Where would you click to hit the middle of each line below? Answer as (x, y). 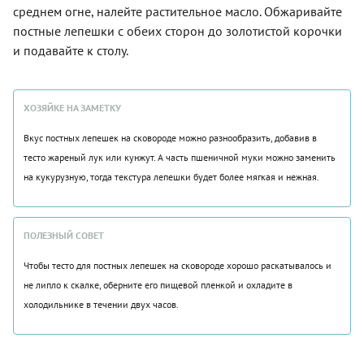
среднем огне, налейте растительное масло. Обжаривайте (178, 12)
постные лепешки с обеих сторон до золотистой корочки (178, 31)
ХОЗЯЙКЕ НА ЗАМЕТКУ (72, 108)
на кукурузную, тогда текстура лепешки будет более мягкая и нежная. (171, 177)
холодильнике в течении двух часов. (101, 305)
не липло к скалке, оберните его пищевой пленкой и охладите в (158, 285)
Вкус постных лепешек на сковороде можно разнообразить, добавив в (170, 138)
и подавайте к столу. (71, 51)
